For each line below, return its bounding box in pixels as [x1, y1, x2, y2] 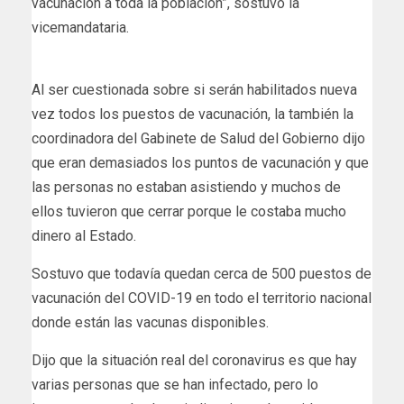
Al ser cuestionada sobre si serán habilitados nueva [32, 81, 357, 99]
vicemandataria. [32, 19, 129, 37]
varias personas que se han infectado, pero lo [32, 376, 318, 394]
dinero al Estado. [32, 227, 136, 245]
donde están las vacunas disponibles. [32, 314, 269, 332]
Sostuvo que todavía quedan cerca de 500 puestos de [32, 265, 372, 283]
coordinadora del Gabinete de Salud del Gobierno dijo [32, 130, 365, 148]
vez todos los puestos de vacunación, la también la [32, 106, 353, 124]
